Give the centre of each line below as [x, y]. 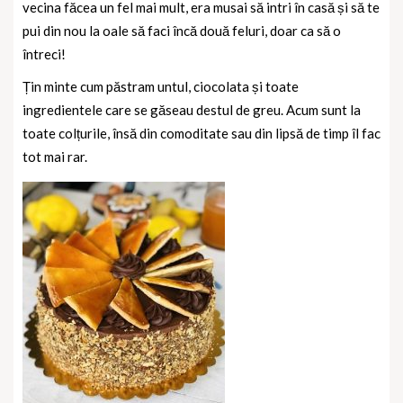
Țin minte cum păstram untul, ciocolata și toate [161, 86]
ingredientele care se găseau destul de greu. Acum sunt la [192, 109]
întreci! [44, 54]
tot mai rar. [55, 156]
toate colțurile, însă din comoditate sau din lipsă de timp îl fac [201, 133]
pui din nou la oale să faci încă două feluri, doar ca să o [182, 30]
